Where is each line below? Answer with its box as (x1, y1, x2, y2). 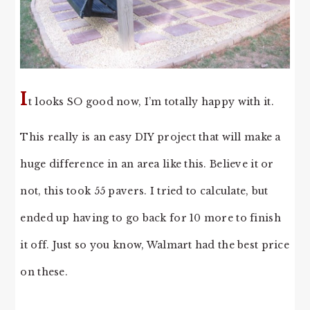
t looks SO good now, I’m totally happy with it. (28, 95, 274, 108)
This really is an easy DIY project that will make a (20, 130, 281, 143)
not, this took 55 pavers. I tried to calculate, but (20, 184, 268, 197)
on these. (20, 265, 68, 278)
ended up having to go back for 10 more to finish (20, 211, 281, 224)
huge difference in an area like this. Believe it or (20, 157, 274, 170)
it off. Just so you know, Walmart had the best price (20, 238, 289, 251)
